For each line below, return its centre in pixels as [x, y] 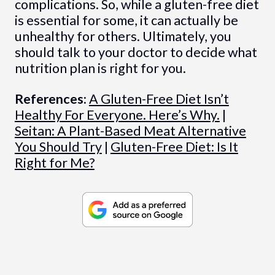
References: [50, 99]
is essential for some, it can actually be [126, 20]
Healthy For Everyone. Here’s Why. [117, 114]
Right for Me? [54, 162]
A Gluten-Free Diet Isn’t [159, 99]
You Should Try [58, 146]
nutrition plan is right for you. [100, 68]
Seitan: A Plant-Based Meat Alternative [130, 130]
